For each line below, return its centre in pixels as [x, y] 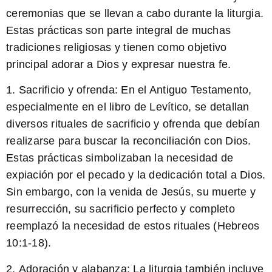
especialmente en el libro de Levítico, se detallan [128, 107]
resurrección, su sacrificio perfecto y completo [121, 209]
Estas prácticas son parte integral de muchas [118, 30]
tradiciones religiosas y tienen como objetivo [117, 47]
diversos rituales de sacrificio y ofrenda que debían [133, 124]
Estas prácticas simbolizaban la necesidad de [120, 158]
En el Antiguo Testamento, [185, 90]
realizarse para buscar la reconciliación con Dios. [129, 141]
